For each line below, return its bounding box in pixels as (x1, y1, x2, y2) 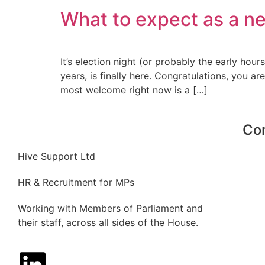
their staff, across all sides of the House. (18, 216, 198, 229)
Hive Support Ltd (18, 150, 95, 163)
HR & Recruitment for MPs (18, 176, 134, 189)
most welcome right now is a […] (60, 84, 208, 96)
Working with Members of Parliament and (18, 202, 203, 215)
